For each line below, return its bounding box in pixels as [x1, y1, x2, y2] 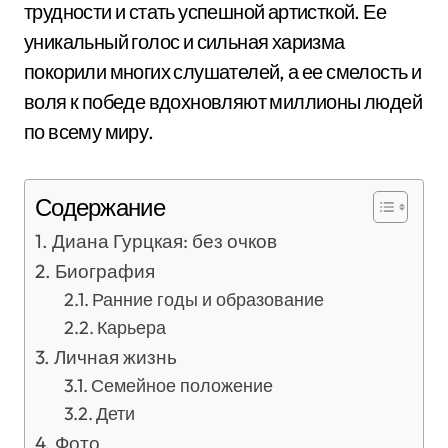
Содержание [35, 192, 165, 222]
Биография [54, 259, 155, 283]
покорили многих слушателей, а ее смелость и [24, 59, 422, 84]
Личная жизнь [53, 345, 177, 369]
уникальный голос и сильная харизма [24, 29, 345, 54]
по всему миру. [24, 119, 154, 144]
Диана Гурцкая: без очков [51, 229, 277, 253]
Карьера [97, 316, 167, 339]
